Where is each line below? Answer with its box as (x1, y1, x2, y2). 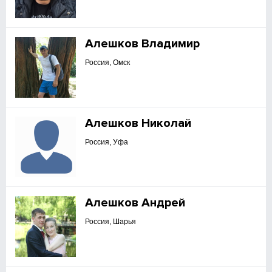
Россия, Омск (85, 58, 131, 67)
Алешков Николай (85, 116, 192, 131)
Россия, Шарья (85, 217, 137, 226)
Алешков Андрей (85, 195, 186, 210)
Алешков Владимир (85, 36, 200, 51)
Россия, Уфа (85, 138, 129, 146)
